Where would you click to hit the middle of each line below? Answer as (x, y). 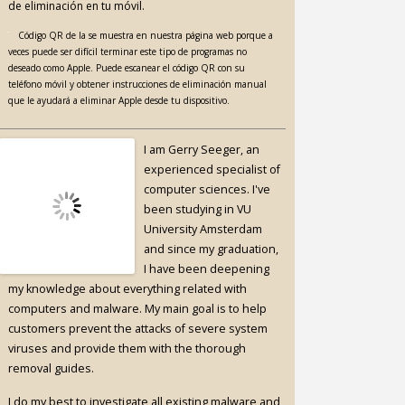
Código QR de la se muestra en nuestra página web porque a (146, 35)
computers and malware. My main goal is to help (138, 309)
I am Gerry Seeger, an (202, 150)
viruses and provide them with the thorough (127, 348)
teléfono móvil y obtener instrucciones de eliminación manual (138, 84)
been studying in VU (198, 209)
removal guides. (52, 368)
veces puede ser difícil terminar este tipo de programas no (128, 52)
